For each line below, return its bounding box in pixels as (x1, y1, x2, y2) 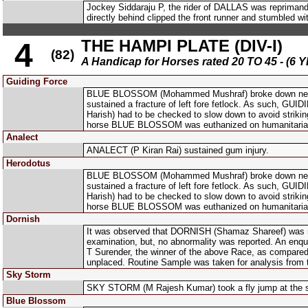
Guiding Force (6, 76, 67, 87)
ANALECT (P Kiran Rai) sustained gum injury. (87, 145, 269, 155)
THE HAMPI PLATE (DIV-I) (81, 36, 283, 55)
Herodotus (6, 158, 50, 168)
